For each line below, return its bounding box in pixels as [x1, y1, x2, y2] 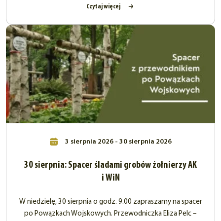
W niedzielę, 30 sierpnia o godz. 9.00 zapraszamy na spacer [19, 198, 202, 206]
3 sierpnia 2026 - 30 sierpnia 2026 [63, 138, 172, 146]
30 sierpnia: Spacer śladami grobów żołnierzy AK [24, 160, 197, 170]
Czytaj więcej [86, 2, 121, 10]
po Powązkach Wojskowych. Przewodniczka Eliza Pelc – [24, 210, 197, 218]
